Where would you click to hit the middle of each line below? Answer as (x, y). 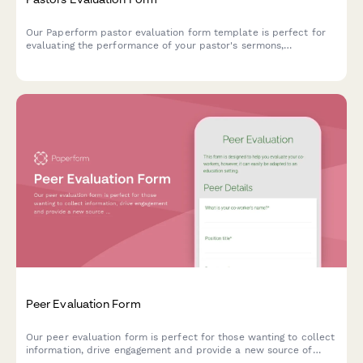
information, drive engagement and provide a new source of (169, 350)
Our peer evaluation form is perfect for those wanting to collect (181, 337)
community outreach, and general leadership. (135, 59)
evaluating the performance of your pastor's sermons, (155, 46)
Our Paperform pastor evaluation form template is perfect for (176, 33)
